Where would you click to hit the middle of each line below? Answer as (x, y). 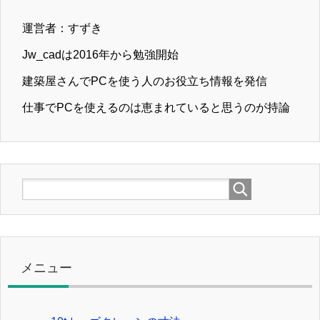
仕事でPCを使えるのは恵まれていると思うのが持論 (156, 108)
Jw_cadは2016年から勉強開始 (100, 55)
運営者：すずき (62, 29)
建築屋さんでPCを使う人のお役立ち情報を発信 (145, 81)
